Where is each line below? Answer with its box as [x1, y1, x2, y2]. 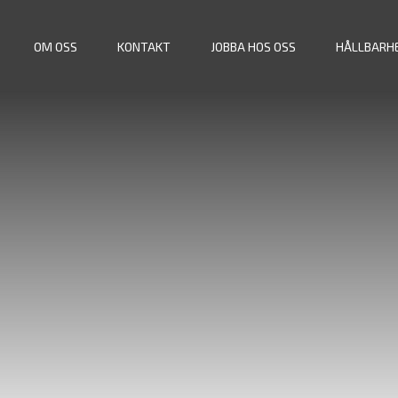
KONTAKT [117, 38, 171, 54]
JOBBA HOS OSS [211, 38, 296, 54]
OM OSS [34, 38, 77, 54]
